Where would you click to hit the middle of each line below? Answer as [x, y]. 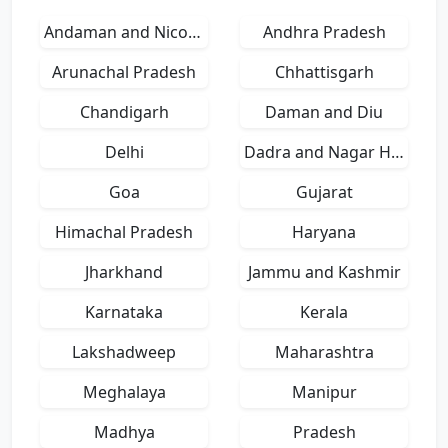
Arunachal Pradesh [124, 72]
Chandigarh [124, 112]
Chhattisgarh [324, 72]
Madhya [124, 432]
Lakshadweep [124, 352]
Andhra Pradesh [324, 32]
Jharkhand [124, 272]
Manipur [324, 392]
